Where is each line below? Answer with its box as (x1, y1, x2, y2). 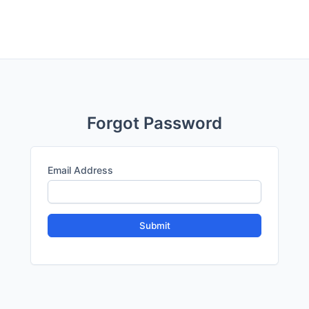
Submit (139, 220, 170, 231)
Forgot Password (87, 113, 222, 133)
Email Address (48, 164, 113, 176)
